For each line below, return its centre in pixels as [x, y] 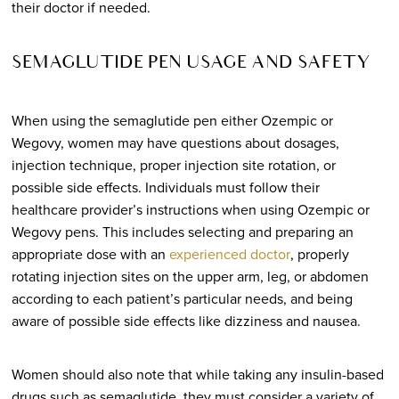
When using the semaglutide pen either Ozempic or [172, 120]
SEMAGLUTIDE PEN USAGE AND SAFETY [191, 64]
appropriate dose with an [90, 254]
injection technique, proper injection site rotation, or [173, 165]
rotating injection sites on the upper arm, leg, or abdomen [190, 276]
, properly [319, 254]
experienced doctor [229, 254]
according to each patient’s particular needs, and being [182, 298]
